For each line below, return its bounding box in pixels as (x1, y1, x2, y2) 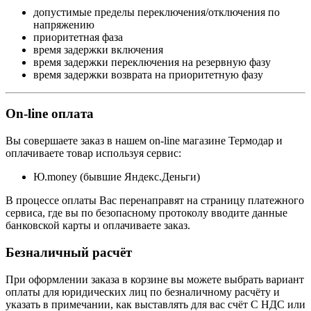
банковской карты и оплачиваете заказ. (6, 219, 190, 232)
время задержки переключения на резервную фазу (33, 56, 271, 68)
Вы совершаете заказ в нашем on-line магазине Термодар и (6, 135, 283, 147)
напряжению (33, 18, 94, 31)
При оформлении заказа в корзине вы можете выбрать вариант (6, 273, 304, 285)
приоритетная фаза (33, 31, 123, 43)
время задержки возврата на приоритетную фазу (33, 68, 263, 81)
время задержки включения (33, 43, 163, 56)
